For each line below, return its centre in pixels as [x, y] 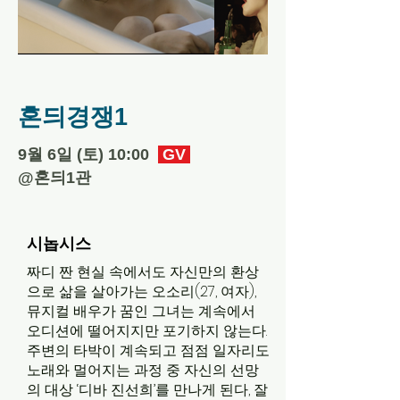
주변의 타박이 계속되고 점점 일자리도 [148, 350]
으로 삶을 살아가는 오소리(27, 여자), [142, 292]
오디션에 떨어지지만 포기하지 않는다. [147, 331]
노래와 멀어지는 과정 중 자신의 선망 [143, 370]
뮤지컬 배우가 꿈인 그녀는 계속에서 [141, 311]
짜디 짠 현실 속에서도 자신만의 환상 [143, 272]
